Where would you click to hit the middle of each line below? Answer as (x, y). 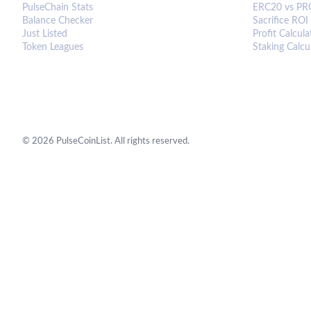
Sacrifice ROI (280, 21)
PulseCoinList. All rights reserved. (122, 141)
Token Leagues (53, 47)
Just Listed (45, 34)
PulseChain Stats (58, 8)
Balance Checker (58, 21)
